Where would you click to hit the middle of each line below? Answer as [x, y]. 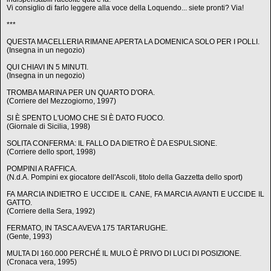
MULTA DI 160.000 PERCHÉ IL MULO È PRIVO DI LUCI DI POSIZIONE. [124, 253]
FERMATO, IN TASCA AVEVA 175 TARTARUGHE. [87, 228]
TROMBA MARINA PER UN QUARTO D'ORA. [81, 93]
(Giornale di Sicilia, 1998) [48, 126]
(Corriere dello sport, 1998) [51, 152]
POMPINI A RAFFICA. [42, 169]
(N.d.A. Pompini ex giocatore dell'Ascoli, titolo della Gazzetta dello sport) [125, 177]
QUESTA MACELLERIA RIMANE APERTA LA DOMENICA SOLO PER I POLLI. [133, 42]
